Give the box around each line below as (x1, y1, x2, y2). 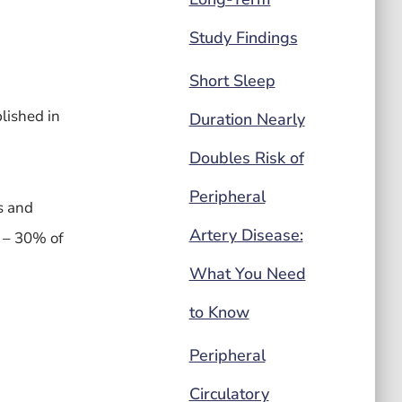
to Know (188, 301, 249, 323)
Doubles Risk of (188, 147, 304, 169)
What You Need (188, 263, 306, 284)
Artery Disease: (188, 224, 303, 246)
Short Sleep (188, 70, 275, 92)
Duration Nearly (188, 109, 305, 130)
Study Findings (188, 27, 298, 48)
